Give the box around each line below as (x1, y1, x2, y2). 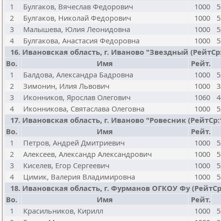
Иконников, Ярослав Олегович (23, 92, 131, 102)
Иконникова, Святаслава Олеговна (23, 104, 145, 113)
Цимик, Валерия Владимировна (23, 172, 135, 182)
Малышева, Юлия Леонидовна (23, 24, 130, 34)
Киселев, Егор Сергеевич (23, 160, 110, 170)
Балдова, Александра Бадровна (23, 70, 133, 79)
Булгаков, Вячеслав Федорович (23, 1, 133, 11)
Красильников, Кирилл (23, 206, 103, 216)
